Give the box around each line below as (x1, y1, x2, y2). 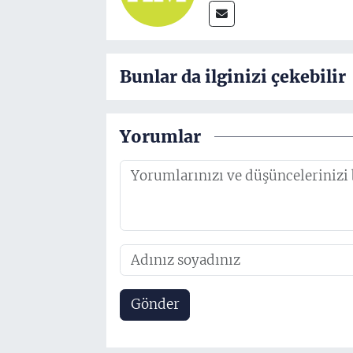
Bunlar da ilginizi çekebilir (119, 66, 346, 88)
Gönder (130, 295, 180, 314)
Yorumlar (119, 126, 201, 148)
